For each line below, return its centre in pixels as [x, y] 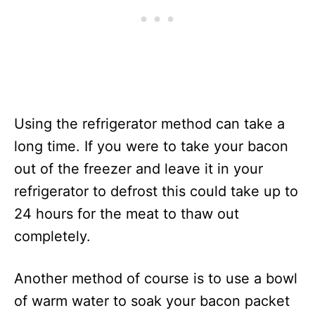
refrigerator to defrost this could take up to [156, 191]
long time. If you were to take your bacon [151, 146]
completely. [54, 236]
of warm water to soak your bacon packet [152, 301]
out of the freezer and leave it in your [139, 169]
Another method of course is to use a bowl [156, 278]
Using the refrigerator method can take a [149, 124]
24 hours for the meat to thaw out [127, 214]
